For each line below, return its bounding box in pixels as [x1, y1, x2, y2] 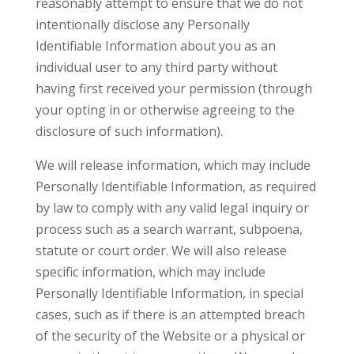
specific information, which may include [35, 263, 265, 281]
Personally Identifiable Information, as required [35, 178, 316, 195]
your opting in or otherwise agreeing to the [35, 101, 295, 119]
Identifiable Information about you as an [35, 37, 276, 55]
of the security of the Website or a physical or [35, 327, 305, 345]
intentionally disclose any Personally [35, 16, 250, 33]
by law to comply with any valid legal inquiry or [35, 199, 309, 217]
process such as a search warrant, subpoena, [35, 220, 303, 238]
